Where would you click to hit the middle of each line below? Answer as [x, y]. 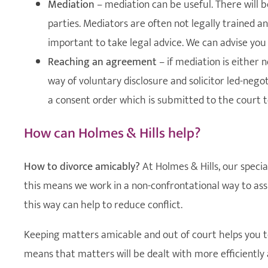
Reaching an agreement [102, 62]
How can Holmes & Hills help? [112, 133]
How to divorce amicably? [82, 167]
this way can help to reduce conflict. [103, 205]
